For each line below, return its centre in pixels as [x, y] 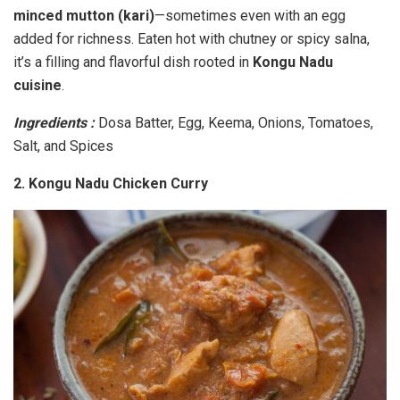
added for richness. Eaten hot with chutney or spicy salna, [192, 38]
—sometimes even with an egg [250, 15]
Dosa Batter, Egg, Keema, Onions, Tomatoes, [236, 122]
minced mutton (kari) [84, 15]
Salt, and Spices [63, 146]
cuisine [37, 85]
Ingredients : [56, 122]
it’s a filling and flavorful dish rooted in [133, 62]
